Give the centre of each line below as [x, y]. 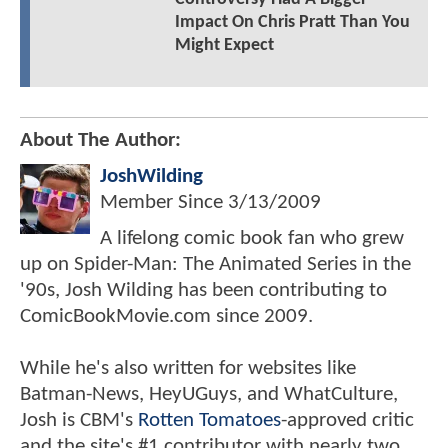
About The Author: [100, 141]
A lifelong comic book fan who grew [252, 239]
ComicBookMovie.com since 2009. [166, 317]
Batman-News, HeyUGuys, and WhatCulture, [209, 395]
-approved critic [347, 421]
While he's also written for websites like [188, 369]
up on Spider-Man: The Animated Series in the [215, 265]
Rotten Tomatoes [209, 421]
